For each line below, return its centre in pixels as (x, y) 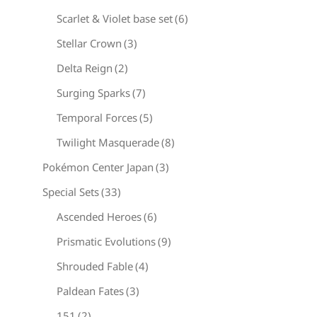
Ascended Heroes (99, 217)
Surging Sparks (93, 93)
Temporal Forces (97, 117)
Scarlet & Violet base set (115, 18)
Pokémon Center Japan (98, 167)
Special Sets (71, 192)
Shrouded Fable (95, 266)
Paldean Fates (90, 291)
